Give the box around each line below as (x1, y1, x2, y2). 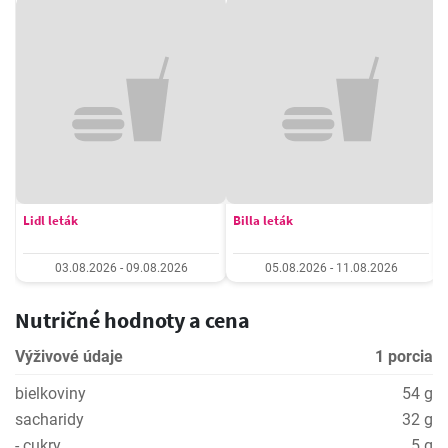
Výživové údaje (15, 347, 123, 366)
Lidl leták (23, 212, 78, 229)
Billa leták (233, 212, 293, 229)
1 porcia (375, 347, 433, 366)
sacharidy (15, 410, 84, 429)
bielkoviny (15, 384, 86, 403)
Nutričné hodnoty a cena (15, 306, 250, 334)
